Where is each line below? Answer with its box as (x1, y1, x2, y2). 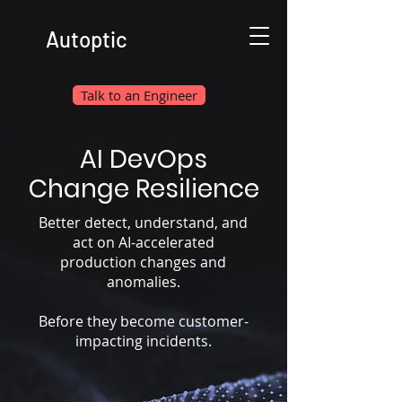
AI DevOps (80, 142, 207, 177)
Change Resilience (28, 171, 259, 206)
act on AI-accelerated (72, 232, 214, 252)
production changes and (60, 252, 226, 272)
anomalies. (106, 272, 180, 292)
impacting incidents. (74, 331, 212, 351)
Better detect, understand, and (39, 213, 248, 232)
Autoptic (46, 26, 127, 52)
